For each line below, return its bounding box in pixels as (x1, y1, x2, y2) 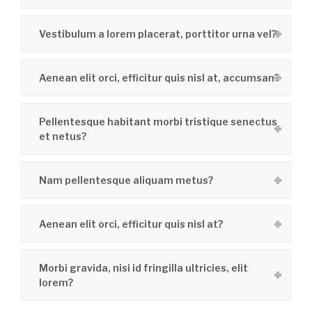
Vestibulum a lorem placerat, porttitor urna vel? (39, 28, 276, 40)
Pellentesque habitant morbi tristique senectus (39, 116, 277, 127)
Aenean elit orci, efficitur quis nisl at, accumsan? (39, 72, 279, 84)
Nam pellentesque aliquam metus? (39, 174, 213, 186)
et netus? (39, 130, 86, 142)
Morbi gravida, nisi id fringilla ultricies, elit (39, 262, 248, 274)
